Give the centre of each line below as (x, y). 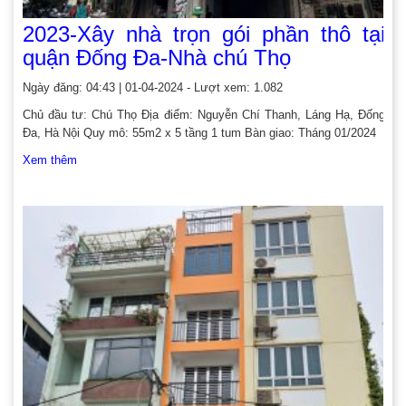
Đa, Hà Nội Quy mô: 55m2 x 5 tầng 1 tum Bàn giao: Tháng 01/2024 (199, 133)
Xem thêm (50, 160)
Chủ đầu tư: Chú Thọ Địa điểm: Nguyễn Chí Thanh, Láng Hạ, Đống (204, 115)
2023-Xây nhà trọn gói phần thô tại (204, 34)
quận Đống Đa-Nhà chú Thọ (157, 58)
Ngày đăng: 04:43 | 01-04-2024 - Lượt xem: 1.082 (153, 87)
